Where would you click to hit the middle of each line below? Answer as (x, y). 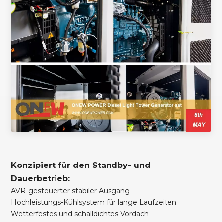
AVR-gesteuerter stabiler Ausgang (71, 191)
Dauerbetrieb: (41, 178)
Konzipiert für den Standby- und (81, 165)
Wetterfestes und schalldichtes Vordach (80, 213)
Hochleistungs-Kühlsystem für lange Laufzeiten (94, 202)
